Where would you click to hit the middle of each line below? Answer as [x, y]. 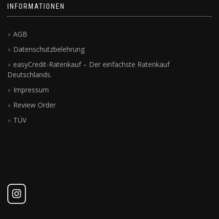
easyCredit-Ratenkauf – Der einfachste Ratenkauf [91, 65]
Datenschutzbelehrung [49, 49]
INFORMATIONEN [36, 7]
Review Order [34, 105]
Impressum [31, 90]
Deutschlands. [30, 75]
